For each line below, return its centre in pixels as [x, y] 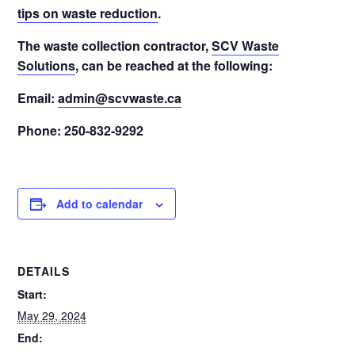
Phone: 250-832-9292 [81, 130]
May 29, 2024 [52, 315]
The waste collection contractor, [115, 46]
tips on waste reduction [88, 13]
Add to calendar [100, 204]
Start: [32, 294]
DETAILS [44, 271]
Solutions [47, 65]
